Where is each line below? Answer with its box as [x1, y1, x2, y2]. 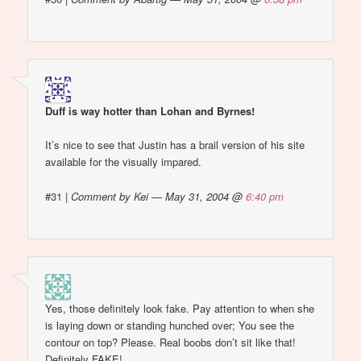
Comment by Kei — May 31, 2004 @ [71, 188, 247, 204]
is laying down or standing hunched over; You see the [45, 317, 295, 334]
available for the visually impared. [45, 154, 202, 170]
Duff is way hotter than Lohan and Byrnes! [45, 103, 255, 119]
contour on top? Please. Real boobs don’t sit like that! [45, 334, 297, 351]
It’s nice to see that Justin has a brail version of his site [45, 137, 305, 153]
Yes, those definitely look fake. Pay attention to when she [45, 301, 315, 317]
